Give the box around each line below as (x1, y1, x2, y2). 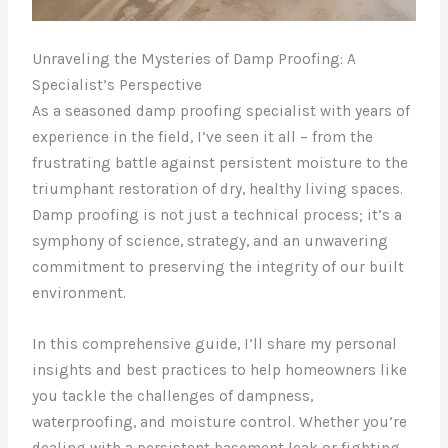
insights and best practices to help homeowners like (32, 360, 408, 379)
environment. (32, 284, 127, 303)
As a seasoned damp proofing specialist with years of (32, 102, 411, 121)
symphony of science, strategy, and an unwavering (32, 232, 389, 251)
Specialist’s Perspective (32, 76, 203, 95)
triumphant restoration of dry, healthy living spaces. (32, 180, 404, 199)
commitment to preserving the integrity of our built (32, 258, 405, 277)
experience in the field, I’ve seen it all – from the (32, 128, 374, 147)
